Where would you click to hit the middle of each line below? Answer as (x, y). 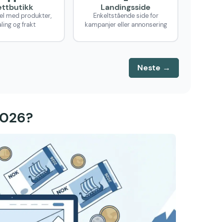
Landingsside (126, 7)
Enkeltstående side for (126, 15)
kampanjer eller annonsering (126, 24)
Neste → (154, 67)
